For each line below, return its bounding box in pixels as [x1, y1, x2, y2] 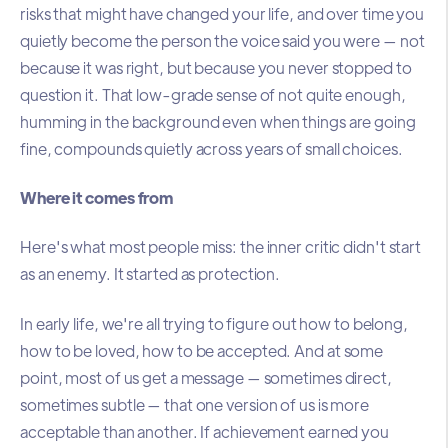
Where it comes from [20, 187, 174, 209]
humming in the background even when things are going [20, 110, 416, 132]
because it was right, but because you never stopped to [20, 56, 412, 78]
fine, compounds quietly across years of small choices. [20, 137, 403, 159]
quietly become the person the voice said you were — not [20, 29, 425, 51]
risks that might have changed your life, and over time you [20, 2, 425, 24]
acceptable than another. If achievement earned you [20, 420, 389, 442]
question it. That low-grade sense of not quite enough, [20, 83, 406, 105]
